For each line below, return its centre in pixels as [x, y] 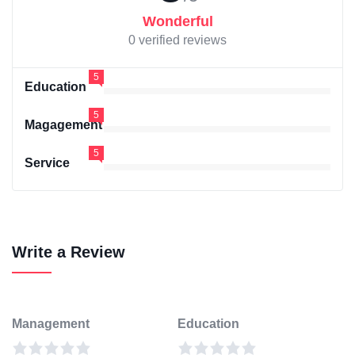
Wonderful [177, 22]
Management [51, 324]
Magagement [63, 125]
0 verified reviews [177, 40]
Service [47, 163]
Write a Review [69, 252]
